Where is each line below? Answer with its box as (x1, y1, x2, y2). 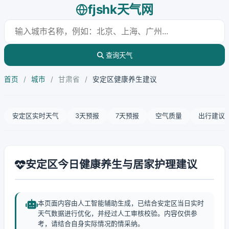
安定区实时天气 (12, 112, 59, 120)
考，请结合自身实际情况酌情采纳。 (38, 220, 144, 227)
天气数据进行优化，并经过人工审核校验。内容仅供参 (38, 210, 197, 217)
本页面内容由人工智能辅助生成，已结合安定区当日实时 (38, 199, 204, 207)
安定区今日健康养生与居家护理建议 (26, 158, 197, 171)
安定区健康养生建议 (93, 75, 157, 83)
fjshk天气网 (88, 2, 153, 17)
